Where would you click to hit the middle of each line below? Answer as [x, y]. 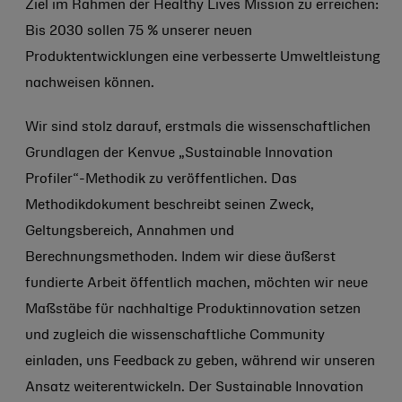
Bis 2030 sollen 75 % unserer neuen [139, 31]
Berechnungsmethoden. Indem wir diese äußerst [180, 258]
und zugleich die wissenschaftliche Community [175, 336]
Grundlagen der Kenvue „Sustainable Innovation [179, 153]
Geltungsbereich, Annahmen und [130, 232]
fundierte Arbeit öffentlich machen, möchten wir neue [197, 284]
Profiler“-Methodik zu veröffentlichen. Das [161, 179]
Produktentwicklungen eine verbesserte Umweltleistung [203, 57]
